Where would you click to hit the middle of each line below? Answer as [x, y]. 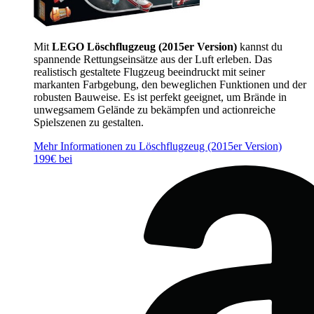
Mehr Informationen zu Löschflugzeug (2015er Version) [158, 146]
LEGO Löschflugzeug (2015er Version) [144, 47]
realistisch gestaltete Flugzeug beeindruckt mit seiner [149, 72]
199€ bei [53, 159]
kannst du [260, 47]
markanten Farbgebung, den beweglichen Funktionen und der [170, 84]
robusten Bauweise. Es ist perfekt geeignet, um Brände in [160, 97]
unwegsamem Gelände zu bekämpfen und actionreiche [155, 110]
